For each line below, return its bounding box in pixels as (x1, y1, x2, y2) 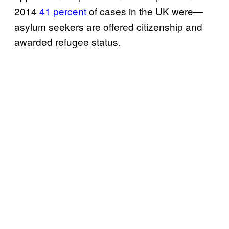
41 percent (39, 4, 86, 18)
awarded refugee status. (14, 35, 121, 49)
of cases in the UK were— (86, 4, 203, 18)
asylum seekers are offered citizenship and (14, 19, 202, 33)
